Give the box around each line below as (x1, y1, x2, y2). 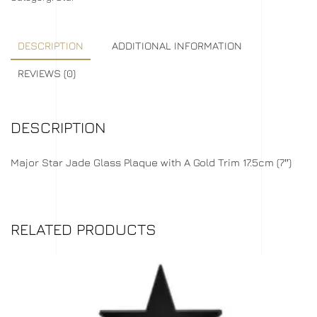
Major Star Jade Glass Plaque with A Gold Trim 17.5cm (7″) (11, 156, 292, 168)
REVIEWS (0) (18, 67, 76, 79)
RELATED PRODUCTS (11, 220, 156, 238)
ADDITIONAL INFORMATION (112, 40, 242, 52)
